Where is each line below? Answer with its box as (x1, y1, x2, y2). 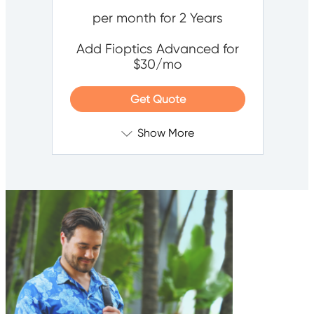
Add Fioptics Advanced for (76, 41, 239, 57)
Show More (137, 126, 194, 140)
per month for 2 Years (93, 11, 223, 27)
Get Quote (130, 93, 186, 107)
